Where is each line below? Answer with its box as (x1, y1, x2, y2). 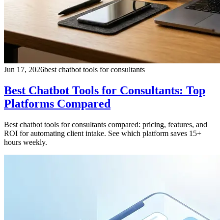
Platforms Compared (4, 97, 110, 110)
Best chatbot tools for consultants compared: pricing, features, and (4, 120, 207, 129)
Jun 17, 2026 (4, 65, 44, 74)
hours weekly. (4, 137, 47, 146)
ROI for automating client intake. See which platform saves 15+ (4, 129, 201, 137)
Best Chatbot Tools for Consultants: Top (4, 83, 205, 97)
